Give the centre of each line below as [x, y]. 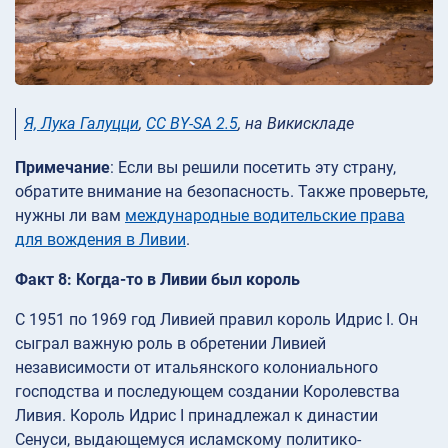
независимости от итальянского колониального [196, 368]
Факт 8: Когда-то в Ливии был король [157, 280]
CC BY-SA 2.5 [192, 124]
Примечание [62, 168]
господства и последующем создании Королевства [207, 392]
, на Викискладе [296, 124]
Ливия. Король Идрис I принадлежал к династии [196, 416]
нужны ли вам [70, 216]
